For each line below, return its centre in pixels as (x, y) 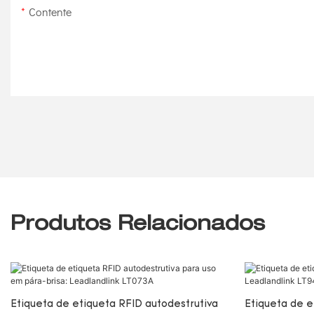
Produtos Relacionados (138, 225)
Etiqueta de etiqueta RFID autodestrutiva (114, 304)
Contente (50, 12)
